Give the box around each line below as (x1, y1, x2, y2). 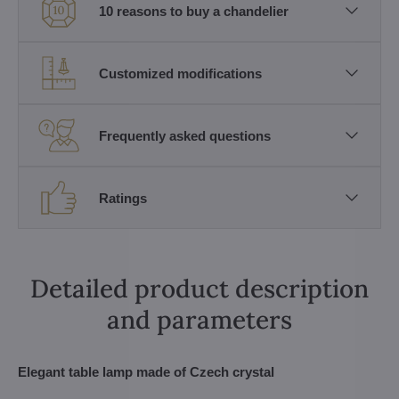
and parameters (107, 304, 292, 336)
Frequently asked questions (99, 127, 271, 143)
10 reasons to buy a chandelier (99, 3, 289, 19)
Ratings (99, 190, 147, 206)
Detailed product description (30, 273, 369, 305)
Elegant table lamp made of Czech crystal (18, 364, 274, 379)
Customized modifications (99, 65, 262, 81)
